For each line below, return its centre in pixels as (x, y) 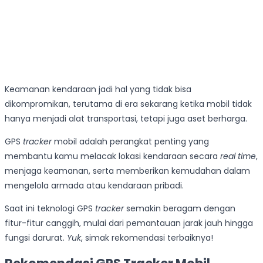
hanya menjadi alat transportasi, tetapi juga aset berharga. (126, 119)
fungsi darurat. (36, 238)
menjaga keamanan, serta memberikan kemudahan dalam (127, 171)
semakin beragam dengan (181, 209)
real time (238, 156)
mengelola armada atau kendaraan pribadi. (94, 186)
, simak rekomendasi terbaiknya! (147, 238)
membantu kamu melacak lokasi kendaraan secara (112, 156)
